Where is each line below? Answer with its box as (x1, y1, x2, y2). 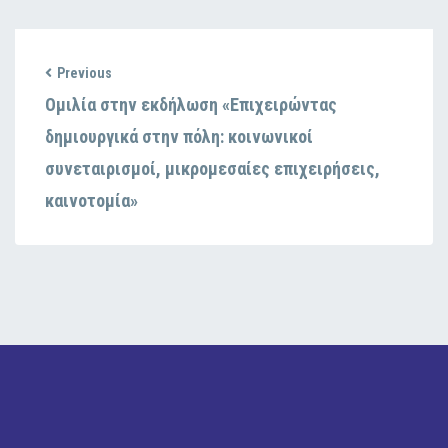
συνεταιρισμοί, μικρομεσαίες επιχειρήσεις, (45, 157, 380, 179)
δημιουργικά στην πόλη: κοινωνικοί (45, 125, 313, 147)
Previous (57, 64, 112, 81)
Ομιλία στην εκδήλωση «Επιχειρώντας (45, 93, 337, 115)
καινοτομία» (45, 189, 138, 211)
